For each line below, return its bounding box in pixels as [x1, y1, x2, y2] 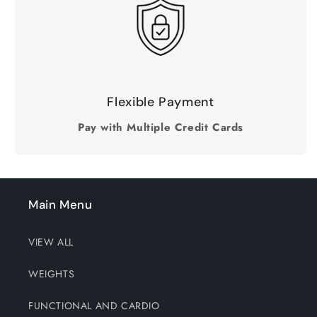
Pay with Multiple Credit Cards [78, 120, 243, 136]
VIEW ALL [28, 235, 74, 250]
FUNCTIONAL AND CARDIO [28, 299, 160, 313]
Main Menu [28, 197, 93, 213]
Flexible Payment [107, 93, 214, 111]
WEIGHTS [28, 267, 75, 282]
